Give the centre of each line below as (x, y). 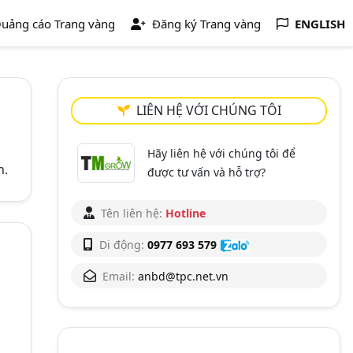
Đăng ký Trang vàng (205, 24)
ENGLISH (320, 24)
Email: (119, 276)
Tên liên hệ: (132, 213)
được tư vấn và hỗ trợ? (207, 172)
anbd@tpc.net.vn (183, 276)
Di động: (122, 245)
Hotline (186, 213)
